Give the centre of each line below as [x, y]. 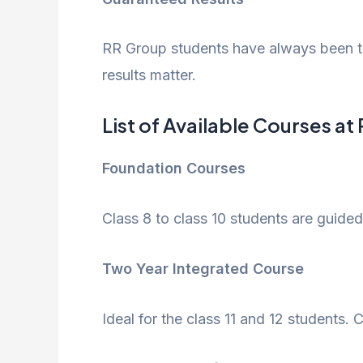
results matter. [149, 75]
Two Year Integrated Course [203, 268]
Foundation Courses [174, 169]
